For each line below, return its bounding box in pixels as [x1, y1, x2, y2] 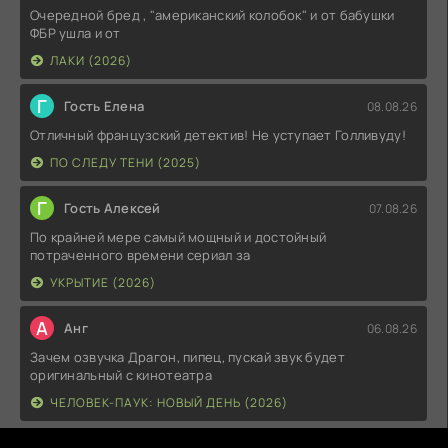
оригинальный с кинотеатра [30, 366, 212, 385]
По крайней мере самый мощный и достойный [30, 228, 327, 247]
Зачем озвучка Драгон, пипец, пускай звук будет [30, 348, 345, 367]
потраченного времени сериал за [30, 246, 251, 265]
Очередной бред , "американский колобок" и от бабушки [30, 6, 395, 25]
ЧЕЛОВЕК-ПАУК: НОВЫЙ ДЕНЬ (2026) [50, 394, 288, 412]
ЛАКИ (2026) [50, 52, 132, 70]
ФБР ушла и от [30, 24, 121, 43]
